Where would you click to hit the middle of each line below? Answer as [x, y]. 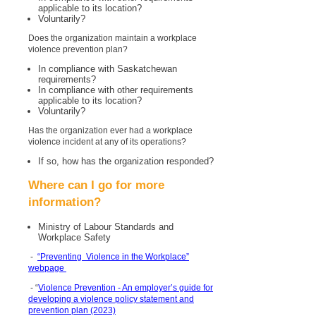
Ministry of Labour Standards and [106, 227]
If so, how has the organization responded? [126, 162]
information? [65, 202]
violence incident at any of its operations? [107, 142]
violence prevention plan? [78, 50]
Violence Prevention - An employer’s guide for [126, 288]
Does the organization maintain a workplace [113, 38]
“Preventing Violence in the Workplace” [113, 257]
